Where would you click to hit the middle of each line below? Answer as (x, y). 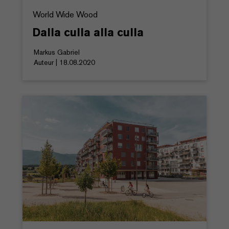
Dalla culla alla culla (88, 32)
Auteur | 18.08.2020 (64, 62)
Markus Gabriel (57, 52)
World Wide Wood (65, 14)
